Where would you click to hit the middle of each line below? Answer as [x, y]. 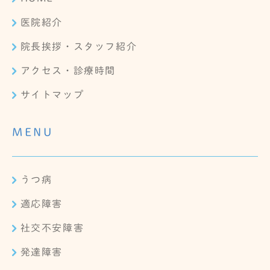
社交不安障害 [52, 228]
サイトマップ [52, 94]
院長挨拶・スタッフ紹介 [79, 46]
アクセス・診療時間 [68, 70]
